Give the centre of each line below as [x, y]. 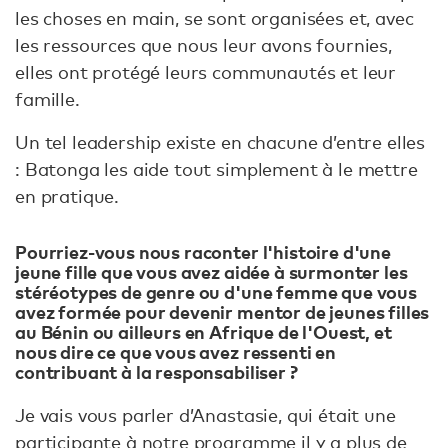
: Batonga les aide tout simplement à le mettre [216, 169]
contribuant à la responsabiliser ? [156, 372]
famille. [47, 99]
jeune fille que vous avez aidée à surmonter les [211, 272]
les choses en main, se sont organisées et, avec [214, 18]
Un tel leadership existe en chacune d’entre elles [220, 142]
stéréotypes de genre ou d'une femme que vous [216, 292]
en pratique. [67, 196]
